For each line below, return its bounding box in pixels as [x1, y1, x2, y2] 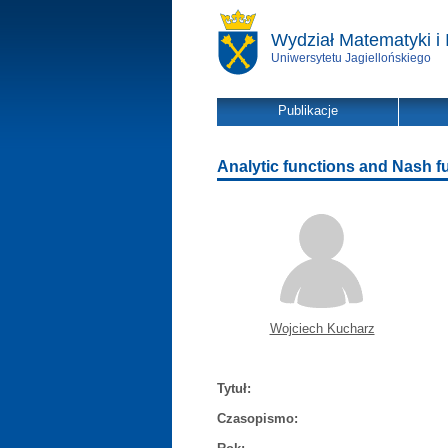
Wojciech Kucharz [269, 321, 375, 336]
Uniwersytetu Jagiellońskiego [271, 51, 431, 65]
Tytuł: [217, 381, 251, 396]
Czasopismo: [217, 411, 298, 426]
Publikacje [277, 103, 338, 118]
